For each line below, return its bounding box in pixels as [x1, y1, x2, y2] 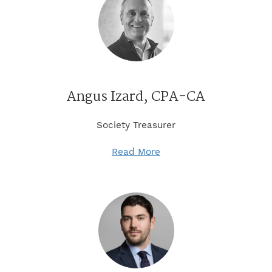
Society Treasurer [97, 119, 175, 131]
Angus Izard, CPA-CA [67, 86, 205, 108]
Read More [112, 146, 160, 157]
